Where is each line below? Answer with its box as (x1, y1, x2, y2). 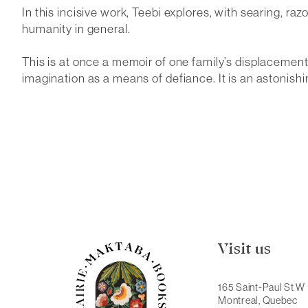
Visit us (218, 238, 272, 261)
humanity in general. (22, 20, 131, 36)
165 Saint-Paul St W (218, 280, 306, 294)
